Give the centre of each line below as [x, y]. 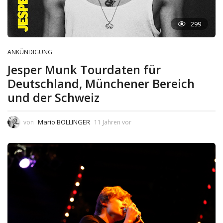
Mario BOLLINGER [64, 122]
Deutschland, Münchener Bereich [101, 84]
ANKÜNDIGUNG [30, 52]
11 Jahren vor [113, 122]
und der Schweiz [54, 98]
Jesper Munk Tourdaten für [84, 70]
